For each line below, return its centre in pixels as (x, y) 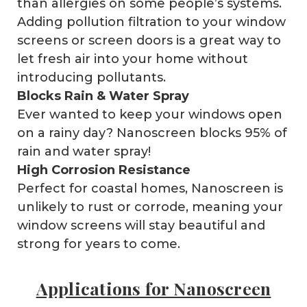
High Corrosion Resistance (103, 170)
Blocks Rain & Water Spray (103, 96)
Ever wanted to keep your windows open (149, 114)
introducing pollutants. (93, 77)
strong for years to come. (98, 244)
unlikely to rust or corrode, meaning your (150, 207)
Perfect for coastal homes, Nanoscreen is (150, 188)
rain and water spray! (84, 151)
